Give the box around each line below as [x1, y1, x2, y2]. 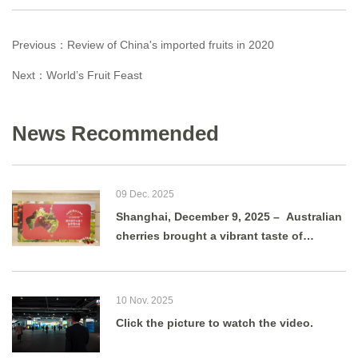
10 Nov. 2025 [116, 295, 173, 306]
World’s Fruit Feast [46, 69, 142, 82]
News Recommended [12, 121, 219, 145]
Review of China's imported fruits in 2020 [67, 38, 274, 51]
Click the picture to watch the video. [116, 316, 313, 329]
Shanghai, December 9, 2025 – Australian [116, 210, 342, 223]
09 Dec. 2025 [116, 189, 174, 200]
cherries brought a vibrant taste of [116, 229, 303, 242]
